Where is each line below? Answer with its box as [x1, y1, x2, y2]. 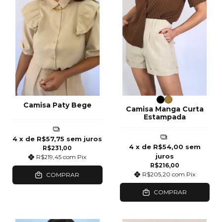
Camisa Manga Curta [125, 104, 204, 113]
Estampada [143, 112, 186, 121]
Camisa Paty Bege [23, 100, 92, 110]
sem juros [66, 134, 103, 143]
